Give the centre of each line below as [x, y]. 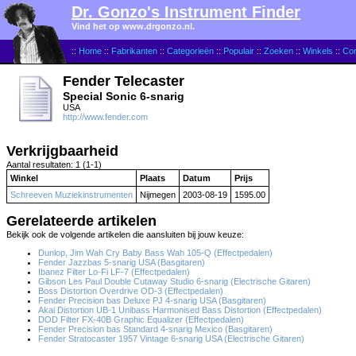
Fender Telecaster [124, 81]
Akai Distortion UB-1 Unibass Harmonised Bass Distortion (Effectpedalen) [180, 310]
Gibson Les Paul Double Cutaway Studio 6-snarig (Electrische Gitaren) [174, 281]
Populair [239, 51]
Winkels [318, 51]
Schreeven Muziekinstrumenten [72, 195]
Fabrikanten [134, 51]
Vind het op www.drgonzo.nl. [133, 26]
